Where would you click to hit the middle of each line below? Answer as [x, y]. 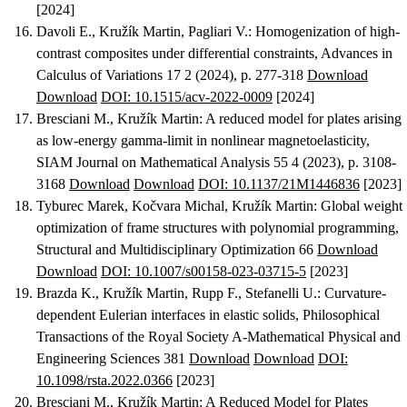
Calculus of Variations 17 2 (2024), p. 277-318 [172, 75]
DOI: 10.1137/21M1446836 [279, 184]
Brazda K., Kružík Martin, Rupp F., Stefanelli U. [177, 293]
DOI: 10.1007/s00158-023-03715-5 [203, 272]
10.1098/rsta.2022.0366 [104, 381]
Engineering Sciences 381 [113, 359]
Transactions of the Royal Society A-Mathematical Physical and [218, 337]
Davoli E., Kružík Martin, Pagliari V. [142, 32]
